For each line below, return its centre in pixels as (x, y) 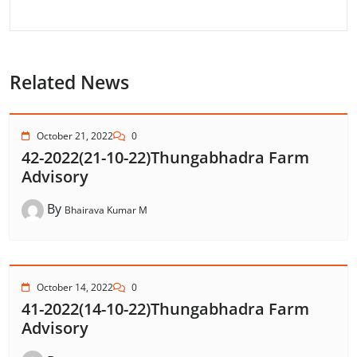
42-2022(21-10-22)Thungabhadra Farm (165, 157)
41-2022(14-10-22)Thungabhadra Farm (165, 309)
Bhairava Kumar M (106, 210)
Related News (69, 82)
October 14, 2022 (75, 288)
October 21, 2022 (75, 136)
